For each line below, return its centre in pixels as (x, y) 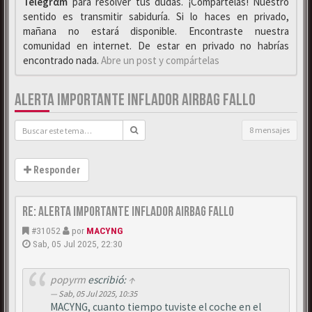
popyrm (68, 280)
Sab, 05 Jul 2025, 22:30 (78, 244)
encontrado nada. (62, 60)
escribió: (107, 280)
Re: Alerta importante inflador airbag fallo (128, 212)
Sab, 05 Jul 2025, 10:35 (97, 294)
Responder (56, 170)
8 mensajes (270, 130)
